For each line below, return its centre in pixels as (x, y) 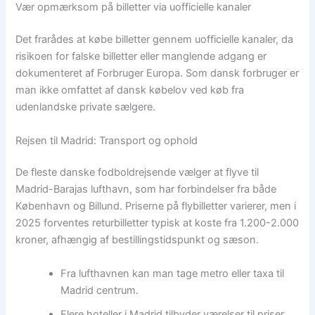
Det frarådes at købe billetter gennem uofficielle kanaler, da (155, 40)
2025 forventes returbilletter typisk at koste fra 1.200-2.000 (157, 223)
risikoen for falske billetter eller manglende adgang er (141, 57)
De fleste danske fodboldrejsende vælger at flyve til (137, 173)
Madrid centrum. (100, 290)
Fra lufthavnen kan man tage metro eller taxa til (173, 273)
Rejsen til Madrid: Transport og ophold (107, 140)
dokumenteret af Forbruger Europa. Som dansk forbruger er (157, 73)
